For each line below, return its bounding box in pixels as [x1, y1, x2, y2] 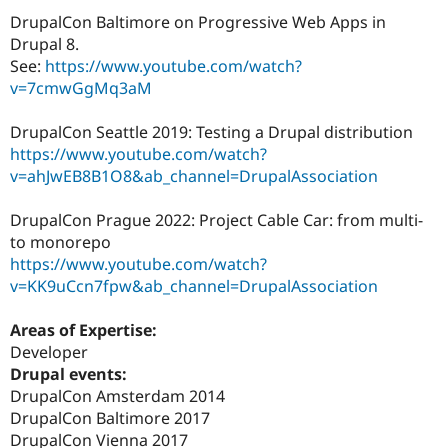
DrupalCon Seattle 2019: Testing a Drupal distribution [10, 120, 413, 143]
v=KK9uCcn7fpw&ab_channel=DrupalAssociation [10, 274, 378, 297]
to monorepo [10, 230, 111, 253]
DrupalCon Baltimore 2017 [10, 407, 210, 429]
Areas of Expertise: [10, 319, 161, 341]
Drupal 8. [10, 32, 79, 55]
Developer [10, 341, 88, 363]
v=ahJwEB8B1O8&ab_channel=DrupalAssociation [10, 164, 378, 187]
